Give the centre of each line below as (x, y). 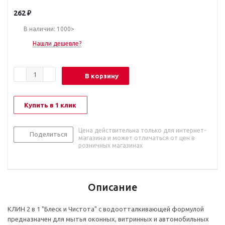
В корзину (102, 76)
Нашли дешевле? (57, 44)
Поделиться (48, 134)
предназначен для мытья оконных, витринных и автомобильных (108, 219)
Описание (113, 187)
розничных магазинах (110, 146)
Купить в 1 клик (50, 105)
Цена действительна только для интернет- (142, 131)
